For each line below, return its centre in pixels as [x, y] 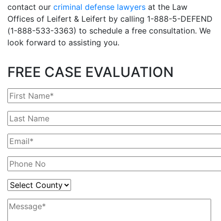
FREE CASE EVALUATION [91, 72]
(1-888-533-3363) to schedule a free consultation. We [109, 30]
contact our [30, 7]
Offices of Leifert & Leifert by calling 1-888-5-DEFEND [110, 18]
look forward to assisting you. [63, 42]
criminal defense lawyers [99, 7]
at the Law [166, 7]
